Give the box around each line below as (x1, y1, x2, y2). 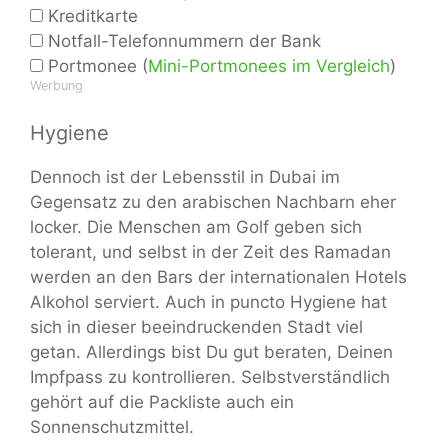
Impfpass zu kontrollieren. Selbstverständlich (30, 366, 390, 387)
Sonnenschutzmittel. (30, 416, 194, 437)
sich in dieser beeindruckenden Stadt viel (30, 316, 363, 337)
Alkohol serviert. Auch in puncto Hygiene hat (30, 291, 387, 312)
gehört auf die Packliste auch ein (30, 391, 294, 412)
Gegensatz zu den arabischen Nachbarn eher (30, 191, 396, 212)
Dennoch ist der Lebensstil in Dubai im (30, 166, 340, 187)
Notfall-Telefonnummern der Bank (43, 30, 321, 51)
